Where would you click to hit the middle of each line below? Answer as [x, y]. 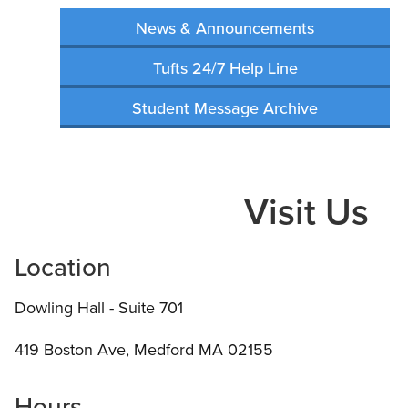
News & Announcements [225, 28]
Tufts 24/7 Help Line [225, 68]
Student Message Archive [225, 108]
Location [63, 267]
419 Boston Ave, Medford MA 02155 [144, 349]
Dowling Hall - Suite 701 [99, 307]
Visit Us [306, 211]
